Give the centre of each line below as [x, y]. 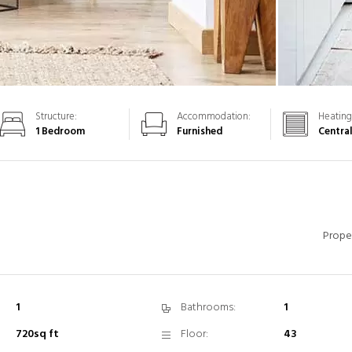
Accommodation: [214, 117]
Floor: [194, 334]
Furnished [200, 132]
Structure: [56, 117]
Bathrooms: [208, 308]
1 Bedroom [60, 132]
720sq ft [37, 334]
